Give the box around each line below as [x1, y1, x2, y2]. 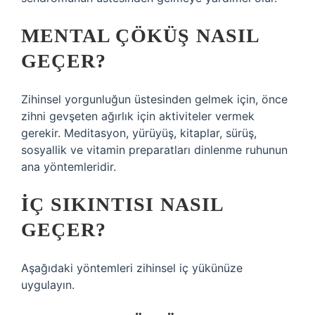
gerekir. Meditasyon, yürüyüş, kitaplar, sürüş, [21, 126, 257, 140]
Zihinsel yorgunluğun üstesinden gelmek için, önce [21, 92, 288, 106]
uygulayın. [21, 278, 75, 292]
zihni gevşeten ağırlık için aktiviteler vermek [21, 109, 255, 123]
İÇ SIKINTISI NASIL [21, 193, 224, 215]
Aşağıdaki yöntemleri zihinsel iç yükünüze [21, 261, 243, 275]
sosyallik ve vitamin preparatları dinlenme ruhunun [21, 143, 288, 157]
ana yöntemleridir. [21, 160, 116, 174]
